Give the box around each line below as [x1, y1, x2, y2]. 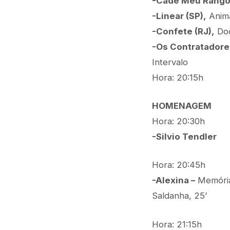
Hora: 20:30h [152, 116, 205, 127]
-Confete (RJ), [152, 26, 215, 37]
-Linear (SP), [152, 11, 206, 22]
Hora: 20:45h [152, 160, 205, 170]
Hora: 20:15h [152, 72, 203, 83]
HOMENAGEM [152, 101, 212, 111]
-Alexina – [152, 175, 195, 186]
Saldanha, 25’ [152, 190, 207, 201]
